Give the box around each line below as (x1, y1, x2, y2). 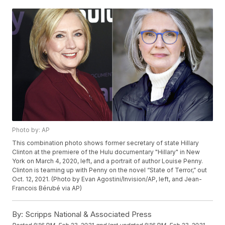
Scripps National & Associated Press (23, 209, 152, 219)
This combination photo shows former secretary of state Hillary (12, 139, 199, 147)
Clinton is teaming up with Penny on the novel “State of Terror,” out (12, 166, 207, 174)
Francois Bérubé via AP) (12, 184, 82, 192)
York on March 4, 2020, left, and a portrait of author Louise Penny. (12, 157, 203, 165)
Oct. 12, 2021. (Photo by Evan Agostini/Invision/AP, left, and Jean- (12, 175, 202, 183)
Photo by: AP (12, 126, 50, 134)
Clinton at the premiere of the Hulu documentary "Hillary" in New (12, 148, 200, 156)
